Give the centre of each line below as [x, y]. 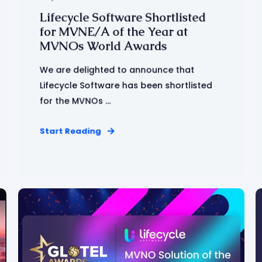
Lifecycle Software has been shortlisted [126, 85]
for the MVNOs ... [75, 101]
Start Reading [70, 131]
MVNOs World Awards [103, 46]
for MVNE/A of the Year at [113, 32]
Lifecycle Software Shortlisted [123, 17]
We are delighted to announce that [117, 70]
